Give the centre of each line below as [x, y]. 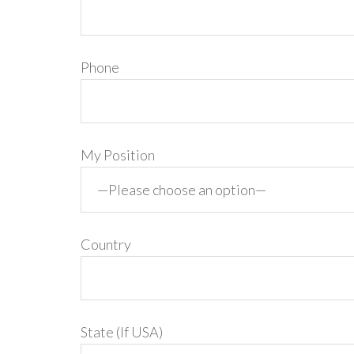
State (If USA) [122, 332]
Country [106, 244]
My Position [118, 155]
